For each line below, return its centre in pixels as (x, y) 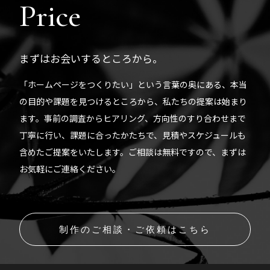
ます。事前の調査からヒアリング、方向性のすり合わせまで (133, 118)
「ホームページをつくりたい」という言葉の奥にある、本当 (133, 84)
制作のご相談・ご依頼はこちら (135, 230)
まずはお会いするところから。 (91, 58)
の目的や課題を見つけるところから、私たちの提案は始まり (133, 101)
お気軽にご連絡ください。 (70, 168)
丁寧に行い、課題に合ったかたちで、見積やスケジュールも (133, 135)
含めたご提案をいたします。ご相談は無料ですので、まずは (133, 152)
